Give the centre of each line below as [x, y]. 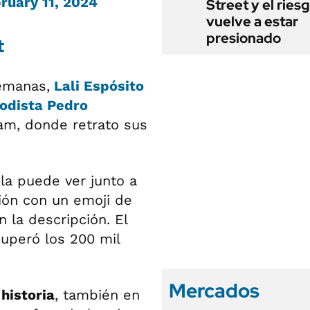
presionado [244, 38]
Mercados [214, 291]
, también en [97, 295]
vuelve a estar [252, 21]
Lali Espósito [97, 86]
